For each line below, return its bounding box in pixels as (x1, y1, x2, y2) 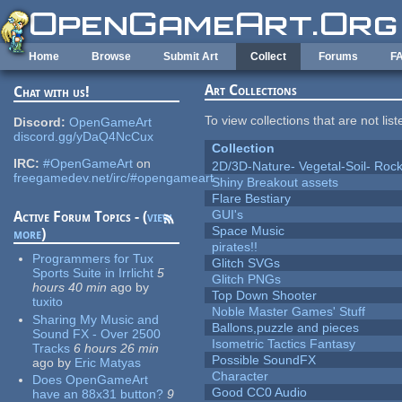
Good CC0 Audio (212, 385, 308, 400)
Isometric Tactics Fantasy (212, 336, 356, 352)
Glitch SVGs (212, 256, 281, 271)
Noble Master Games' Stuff (212, 304, 366, 319)
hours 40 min (32, 280, 108, 295)
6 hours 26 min (74, 340, 160, 355)
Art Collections (205, 82, 298, 100)
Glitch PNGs (212, 272, 282, 287)
